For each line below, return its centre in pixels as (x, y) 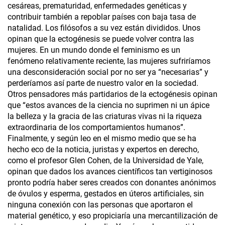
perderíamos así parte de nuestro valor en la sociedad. (103, 83)
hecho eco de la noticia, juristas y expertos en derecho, (103, 150)
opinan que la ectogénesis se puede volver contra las (101, 39)
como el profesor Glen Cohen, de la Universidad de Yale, (105, 161)
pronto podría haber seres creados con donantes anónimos (112, 183)
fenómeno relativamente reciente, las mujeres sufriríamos (109, 61)
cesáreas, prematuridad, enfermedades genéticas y (97, 6)
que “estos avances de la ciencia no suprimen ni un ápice (108, 105)
